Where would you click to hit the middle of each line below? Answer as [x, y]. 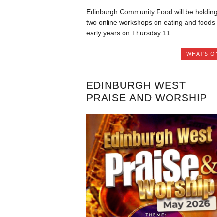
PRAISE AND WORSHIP [147, 97]
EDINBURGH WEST [136, 85]
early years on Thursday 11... [131, 33]
